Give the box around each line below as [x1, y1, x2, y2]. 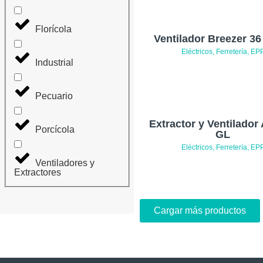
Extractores [14, 167, 61, 177]
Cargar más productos [154, 205, 246, 215]
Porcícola [35, 124, 75, 134]
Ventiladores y [35, 157, 95, 168]
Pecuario [35, 90, 73, 101]
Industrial [35, 57, 73, 68]
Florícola [35, 23, 72, 34]
